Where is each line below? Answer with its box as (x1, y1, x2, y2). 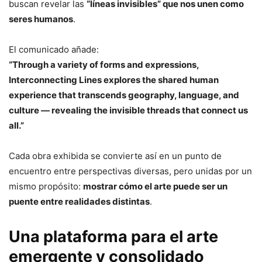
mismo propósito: (9, 180, 83, 192)
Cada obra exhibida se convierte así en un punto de (9, 150, 222, 161)
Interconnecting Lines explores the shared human (9, 74, 219, 85)
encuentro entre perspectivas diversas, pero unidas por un (9, 165, 252, 177)
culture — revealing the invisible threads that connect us (9, 104, 248, 116)
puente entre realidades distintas (9, 195, 150, 207)
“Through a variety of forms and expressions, (9, 58, 199, 70)
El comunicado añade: (9, 43, 99, 55)
